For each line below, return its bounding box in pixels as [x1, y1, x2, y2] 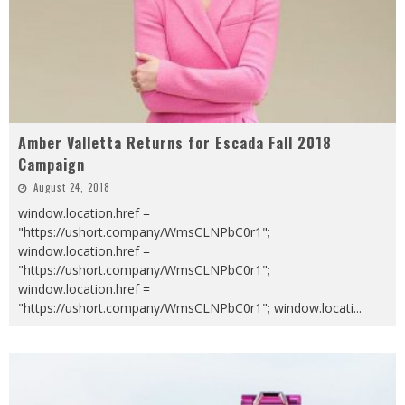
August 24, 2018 [33, 180, 110, 195]
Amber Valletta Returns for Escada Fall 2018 [18, 132, 332, 155]
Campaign [18, 154, 85, 176]
